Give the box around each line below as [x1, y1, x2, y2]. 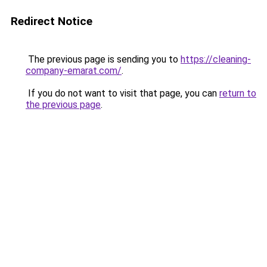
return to [219, 88, 256, 99]
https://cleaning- [181, 54, 251, 65]
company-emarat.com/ [26, 65, 122, 76]
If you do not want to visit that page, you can [26, 88, 219, 99]
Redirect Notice [11, 14, 92, 28]
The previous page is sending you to [26, 54, 181, 65]
